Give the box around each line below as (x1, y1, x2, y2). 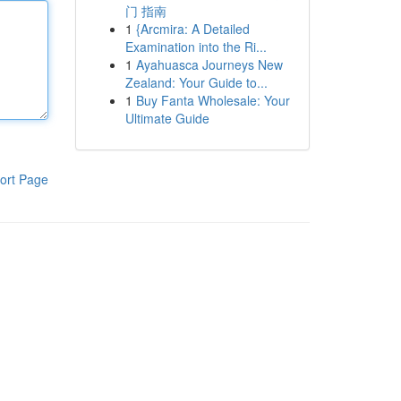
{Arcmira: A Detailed (135, 20, 250, 38)
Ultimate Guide (124, 109, 209, 127)
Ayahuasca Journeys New (135, 55, 283, 73)
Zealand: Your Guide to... (124, 73, 268, 91)
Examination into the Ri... (124, 38, 267, 55)
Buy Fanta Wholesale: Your (135, 91, 290, 109)
